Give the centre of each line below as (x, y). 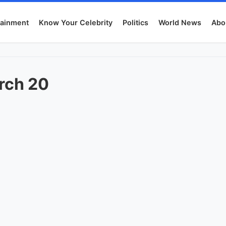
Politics (136, 22)
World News (180, 22)
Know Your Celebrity (76, 22)
